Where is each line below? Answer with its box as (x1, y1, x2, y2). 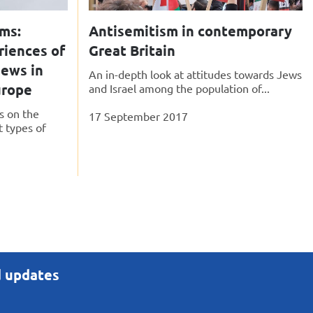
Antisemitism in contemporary (89, 22, 292, 41)
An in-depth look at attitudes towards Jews (89, 67, 302, 82)
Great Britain (89, 41, 175, 60)
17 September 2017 (89, 109, 188, 124)
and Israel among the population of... (89, 81, 270, 96)
